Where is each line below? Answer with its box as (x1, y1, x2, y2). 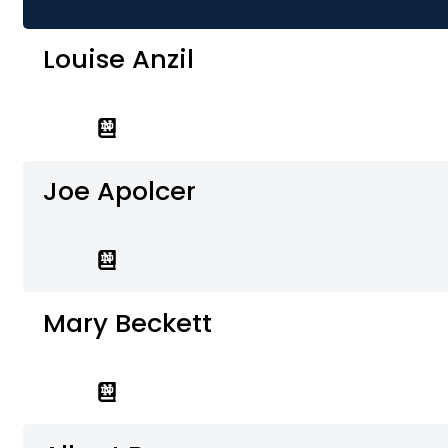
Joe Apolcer (43, 172, 197, 209)
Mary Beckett (43, 304, 213, 341)
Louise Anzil (43, 41, 195, 78)
